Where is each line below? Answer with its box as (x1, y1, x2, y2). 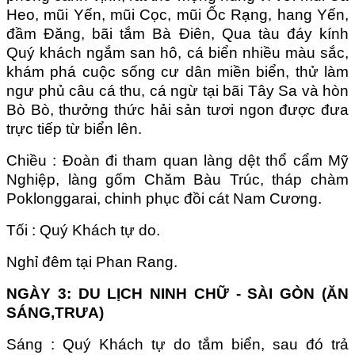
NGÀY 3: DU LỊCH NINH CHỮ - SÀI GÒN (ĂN (6, 284, 349, 302)
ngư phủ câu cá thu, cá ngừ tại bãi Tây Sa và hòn (6, 82, 349, 99)
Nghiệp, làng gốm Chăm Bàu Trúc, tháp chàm (6, 170, 349, 188)
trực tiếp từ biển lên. (6, 120, 142, 137)
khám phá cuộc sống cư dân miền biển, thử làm (6, 63, 349, 80)
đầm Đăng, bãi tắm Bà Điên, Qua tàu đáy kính (6, 25, 349, 42)
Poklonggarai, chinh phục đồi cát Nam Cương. (6, 189, 322, 207)
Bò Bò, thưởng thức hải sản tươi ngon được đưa (6, 101, 349, 118)
